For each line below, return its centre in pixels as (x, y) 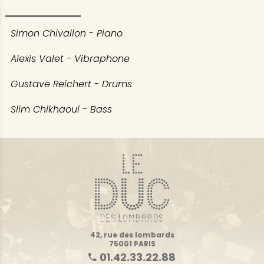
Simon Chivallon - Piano (66, 33)
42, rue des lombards (132, 235)
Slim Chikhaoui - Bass (61, 110)
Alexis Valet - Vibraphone (71, 58)
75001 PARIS (132, 243)
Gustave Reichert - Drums (71, 84)
